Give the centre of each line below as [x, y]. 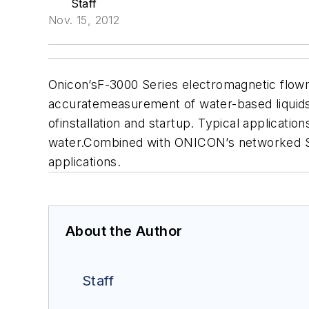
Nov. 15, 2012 [84, 20]
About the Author [124, 231]
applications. [85, 162]
